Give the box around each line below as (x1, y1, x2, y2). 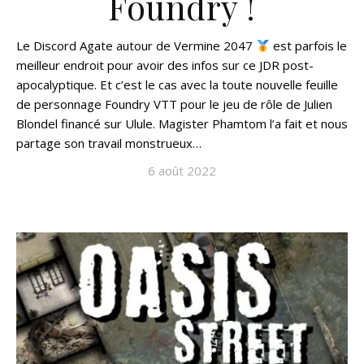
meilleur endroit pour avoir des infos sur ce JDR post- (16, 57, 314, 73)
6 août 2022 (148, 162, 216, 179)
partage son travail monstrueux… (16, 135, 201, 151)
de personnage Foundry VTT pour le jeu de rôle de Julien (16, 96, 332, 112)
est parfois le (270, 37, 348, 54)
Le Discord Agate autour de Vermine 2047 (16, 37, 256, 54)
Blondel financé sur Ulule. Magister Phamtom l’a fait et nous (16, 115, 348, 132)
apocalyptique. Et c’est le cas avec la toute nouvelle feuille (16, 76, 338, 93)
